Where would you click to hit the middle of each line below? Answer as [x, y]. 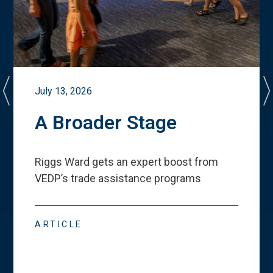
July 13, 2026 [64, 91]
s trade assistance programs [132, 178]
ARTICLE [59, 225]
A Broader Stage [106, 123]
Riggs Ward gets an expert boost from [127, 161]
